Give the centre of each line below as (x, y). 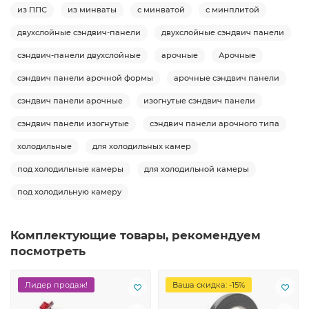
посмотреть (48, 251)
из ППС (32, 10)
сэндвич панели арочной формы (85, 78)
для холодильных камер (142, 147)
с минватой (161, 10)
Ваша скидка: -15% (209, 285)
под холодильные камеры (70, 169)
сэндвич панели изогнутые (73, 124)
